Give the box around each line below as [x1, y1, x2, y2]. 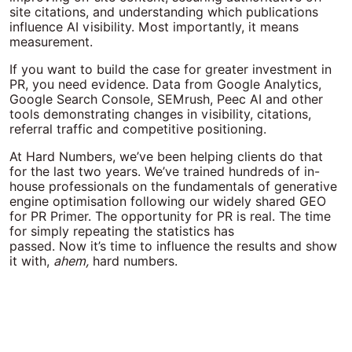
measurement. [9, 35, 93, 49]
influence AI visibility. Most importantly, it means [9, 20, 299, 35]
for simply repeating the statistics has [9, 224, 234, 239]
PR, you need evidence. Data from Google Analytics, [9, 77, 321, 92]
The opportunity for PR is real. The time [95, 209, 331, 224]
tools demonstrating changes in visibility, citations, [9, 107, 311, 122]
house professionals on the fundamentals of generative [9, 179, 337, 194]
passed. [9, 239, 59, 254]
